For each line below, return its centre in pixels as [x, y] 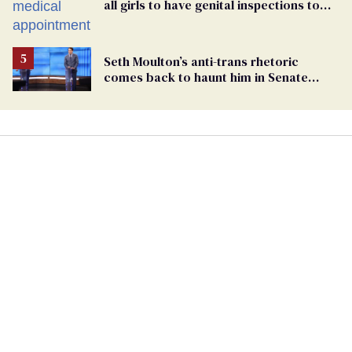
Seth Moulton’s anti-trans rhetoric [201, 61]
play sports [136, 20]
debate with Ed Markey [170, 92]
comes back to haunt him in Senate [206, 77]
